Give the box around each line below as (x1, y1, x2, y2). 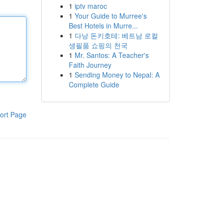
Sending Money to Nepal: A (74, 70, 160, 80)
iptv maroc (74, 1, 107, 11)
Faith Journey (68, 60, 111, 70)
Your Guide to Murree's (74, 11, 147, 21)
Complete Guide (68, 80, 119, 89)
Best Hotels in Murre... (68, 21, 138, 30)
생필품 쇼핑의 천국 (68, 40, 128, 50)
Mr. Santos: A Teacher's (74, 50, 149, 60)
